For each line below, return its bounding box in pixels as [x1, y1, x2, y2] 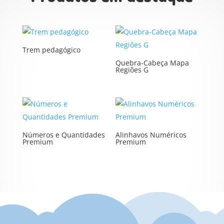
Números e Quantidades [22, 130, 105, 140]
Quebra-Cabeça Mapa [115, 58, 189, 68]
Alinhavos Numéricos [115, 130, 187, 140]
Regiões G [115, 65, 149, 75]
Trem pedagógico [22, 45, 80, 55]
